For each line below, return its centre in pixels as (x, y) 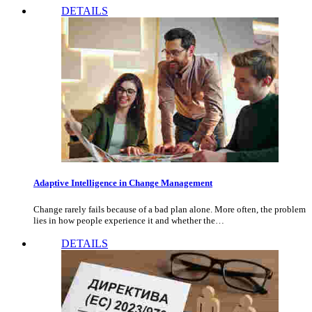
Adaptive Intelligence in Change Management (123, 183)
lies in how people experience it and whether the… (129, 221)
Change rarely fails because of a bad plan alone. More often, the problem (170, 210)
